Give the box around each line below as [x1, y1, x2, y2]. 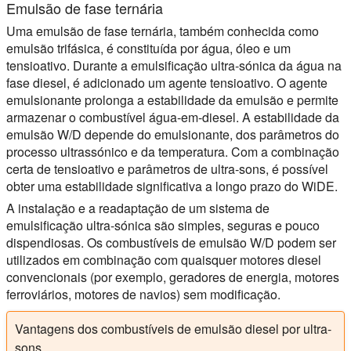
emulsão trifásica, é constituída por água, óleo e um [6, 39, 291, 58]
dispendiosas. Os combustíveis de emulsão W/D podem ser [6, 233, 336, 252]
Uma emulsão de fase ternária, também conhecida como [6, 22, 319, 41]
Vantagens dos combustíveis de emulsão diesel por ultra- [15, 320, 331, 338]
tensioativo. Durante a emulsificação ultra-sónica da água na [6, 56, 342, 75]
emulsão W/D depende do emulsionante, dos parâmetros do [6, 125, 339, 144]
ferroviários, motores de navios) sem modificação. [6, 285, 280, 304]
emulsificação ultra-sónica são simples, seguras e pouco [6, 216, 320, 235]
